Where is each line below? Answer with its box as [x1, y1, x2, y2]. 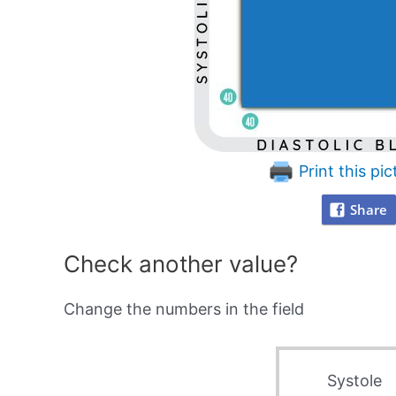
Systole [326, 371, 382, 391]
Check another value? [64, 249, 298, 278]
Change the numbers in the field [64, 299, 304, 318]
